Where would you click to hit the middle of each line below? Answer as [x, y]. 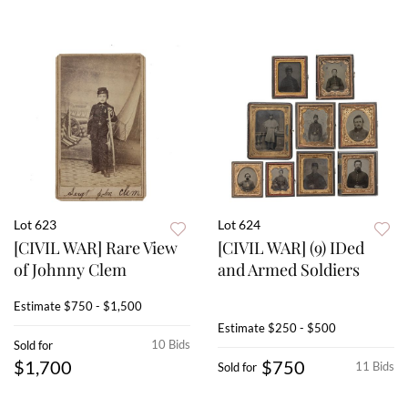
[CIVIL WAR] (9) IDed [291, 248]
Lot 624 [239, 225]
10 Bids [171, 345]
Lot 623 [35, 225]
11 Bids [375, 367]
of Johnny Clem [70, 270]
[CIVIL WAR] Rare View [96, 248]
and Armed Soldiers [289, 270]
